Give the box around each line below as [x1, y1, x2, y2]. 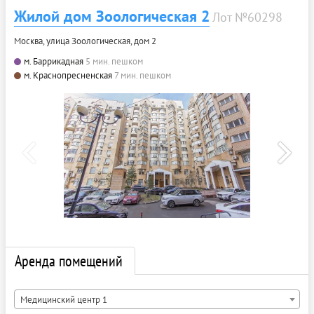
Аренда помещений [15, 250, 123, 271]
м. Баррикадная [24, 55, 83, 67]
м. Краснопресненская [24, 69, 112, 81]
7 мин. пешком [114, 69, 171, 81]
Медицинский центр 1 [20, 293, 107, 306]
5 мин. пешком [86, 55, 143, 67]
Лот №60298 [212, 8, 282, 25]
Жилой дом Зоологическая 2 [14, 6, 210, 26]
